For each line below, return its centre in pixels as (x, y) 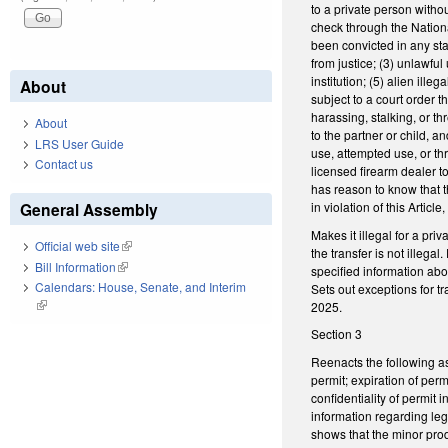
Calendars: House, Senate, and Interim (140, 287)
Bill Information (75, 266)
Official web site (77, 246)
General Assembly (89, 210)
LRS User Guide (79, 143)
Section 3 (337, 334)
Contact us (64, 164)
